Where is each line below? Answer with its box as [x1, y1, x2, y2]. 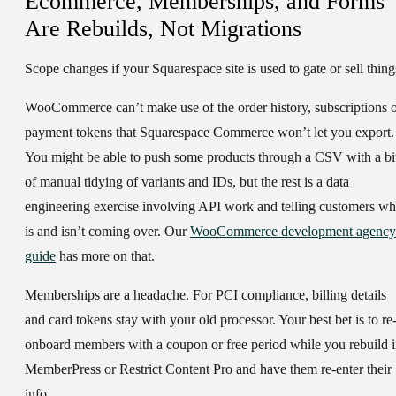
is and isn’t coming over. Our [25, 224, 190, 240]
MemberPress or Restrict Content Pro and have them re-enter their [25, 362, 392, 377]
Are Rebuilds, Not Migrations [25, 16, 301, 42]
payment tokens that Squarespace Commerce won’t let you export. [25, 125, 394, 141]
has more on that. [56, 248, 155, 264]
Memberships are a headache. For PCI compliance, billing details [25, 287, 386, 303]
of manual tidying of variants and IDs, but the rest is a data [25, 174, 349, 190]
